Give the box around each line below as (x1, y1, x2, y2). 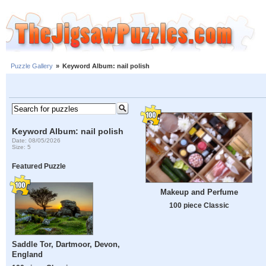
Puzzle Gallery (11, 62, 53, 70)
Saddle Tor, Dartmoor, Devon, (12, 240, 121, 249)
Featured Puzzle (12, 162, 66, 170)
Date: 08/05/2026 (12, 137, 61, 144)
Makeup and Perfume (160, 188, 238, 197)
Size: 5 (12, 143, 31, 150)
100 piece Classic (169, 201, 229, 210)
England (12, 250, 43, 259)
